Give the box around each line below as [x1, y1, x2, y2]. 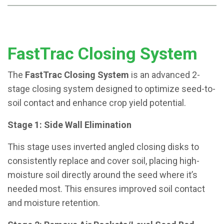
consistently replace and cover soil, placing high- [7, 155, 199, 166]
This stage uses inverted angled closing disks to [7, 141, 199, 152]
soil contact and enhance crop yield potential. [7, 97, 186, 108]
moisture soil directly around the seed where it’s [7, 169, 197, 180]
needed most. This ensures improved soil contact [7, 183, 205, 194]
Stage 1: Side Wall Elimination [7, 119, 131, 130]
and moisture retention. [7, 197, 100, 208]
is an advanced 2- [129, 69, 200, 80]
